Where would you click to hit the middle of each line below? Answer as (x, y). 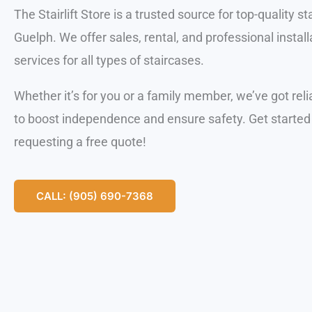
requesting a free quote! (80, 142)
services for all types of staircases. (110, 61)
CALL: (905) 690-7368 (95, 196)
